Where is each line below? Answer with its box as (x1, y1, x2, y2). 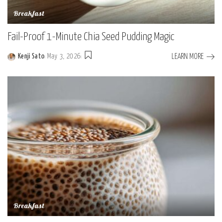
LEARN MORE (171, 53, 204, 60)
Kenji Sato (18, 53, 45, 60)
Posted (7, 58, 27, 66)
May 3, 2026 (47, 53, 81, 60)
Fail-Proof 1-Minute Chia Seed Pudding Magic (7, 31, 174, 43)
